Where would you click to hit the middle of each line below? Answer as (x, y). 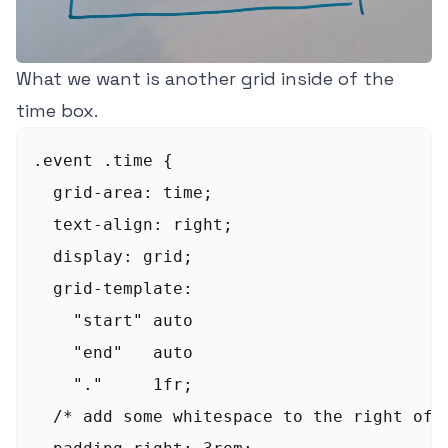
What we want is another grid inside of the (205, 78)
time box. (57, 110)
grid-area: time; (123, 192)
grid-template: (113, 288)
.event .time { (103, 160)
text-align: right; (133, 224)
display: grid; (113, 256)
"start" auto (113, 320)
